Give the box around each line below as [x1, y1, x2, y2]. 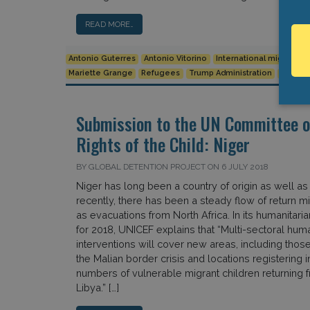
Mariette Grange [68, 69, 133, 78]
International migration [216, 54, 307, 64]
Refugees [141, 69, 181, 78]
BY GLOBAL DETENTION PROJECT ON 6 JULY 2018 [75, 161, 268, 172]
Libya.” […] [75, 281, 119, 293]
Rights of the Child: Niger [75, 131, 250, 157]
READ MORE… [84, 19, 134, 29]
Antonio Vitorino [144, 54, 208, 64]
